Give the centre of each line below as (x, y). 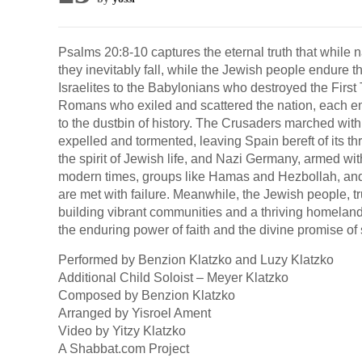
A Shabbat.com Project (124, 349)
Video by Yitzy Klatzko (122, 331)
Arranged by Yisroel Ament (135, 313)
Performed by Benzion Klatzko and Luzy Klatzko (196, 260)
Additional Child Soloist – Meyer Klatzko (173, 278)
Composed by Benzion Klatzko (147, 295)
